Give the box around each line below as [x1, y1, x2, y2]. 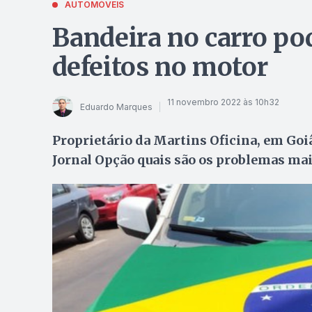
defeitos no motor [52, 52, 268, 83]
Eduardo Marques [79, 101, 153, 112]
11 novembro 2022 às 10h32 [166, 96, 279, 107]
